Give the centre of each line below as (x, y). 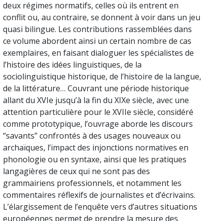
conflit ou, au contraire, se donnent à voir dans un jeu (102, 17)
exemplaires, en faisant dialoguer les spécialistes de (98, 53)
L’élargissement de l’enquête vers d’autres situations (100, 206)
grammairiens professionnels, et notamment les (92, 183)
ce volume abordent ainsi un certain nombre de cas (97, 41)
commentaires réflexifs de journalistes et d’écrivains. (99, 195)
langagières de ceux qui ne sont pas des (76, 171)
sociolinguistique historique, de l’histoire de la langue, (102, 76)
